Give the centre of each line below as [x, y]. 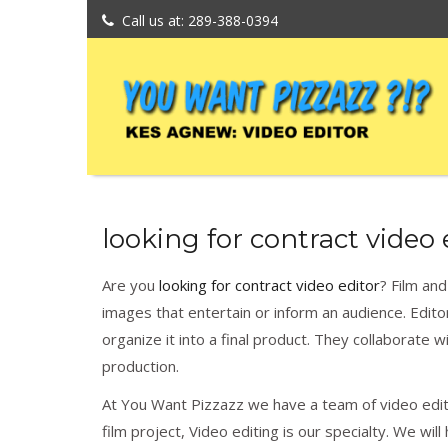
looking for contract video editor [269, 285]
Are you [130, 285]
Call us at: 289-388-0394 [200, 20]
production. [140, 366]
